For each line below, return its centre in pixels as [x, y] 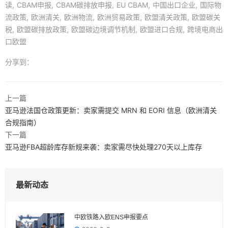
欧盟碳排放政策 [42, 29]
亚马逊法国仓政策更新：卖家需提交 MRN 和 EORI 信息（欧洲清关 [111, 110]
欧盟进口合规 [161, 29]
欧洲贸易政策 [119, 17]
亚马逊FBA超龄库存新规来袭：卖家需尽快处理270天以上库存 [104, 147]
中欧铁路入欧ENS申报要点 [111, 217]
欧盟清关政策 [166, 17]
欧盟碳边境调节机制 [103, 29]
